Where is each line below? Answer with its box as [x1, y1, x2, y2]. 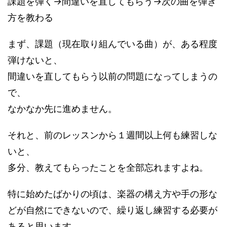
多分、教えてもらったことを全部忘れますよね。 [8, 162, 208, 173]
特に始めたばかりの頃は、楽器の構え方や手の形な [8, 188, 217, 199]
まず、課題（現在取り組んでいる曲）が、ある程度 [8, 39, 217, 49]
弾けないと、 [8, 55, 62, 65]
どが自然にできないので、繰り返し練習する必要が [8, 205, 217, 215]
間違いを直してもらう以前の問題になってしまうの [8, 71, 217, 82]
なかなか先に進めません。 [8, 103, 117, 114]
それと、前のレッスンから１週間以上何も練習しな [8, 130, 217, 140]
